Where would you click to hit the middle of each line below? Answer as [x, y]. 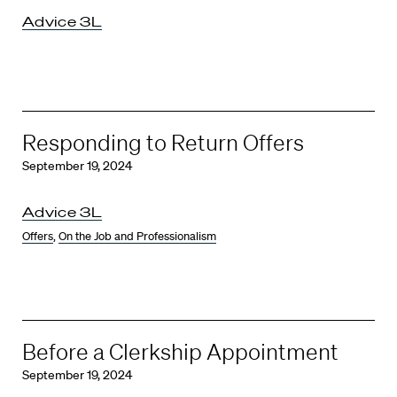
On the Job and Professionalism [137, 236]
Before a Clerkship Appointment [180, 351]
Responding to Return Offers [163, 142]
